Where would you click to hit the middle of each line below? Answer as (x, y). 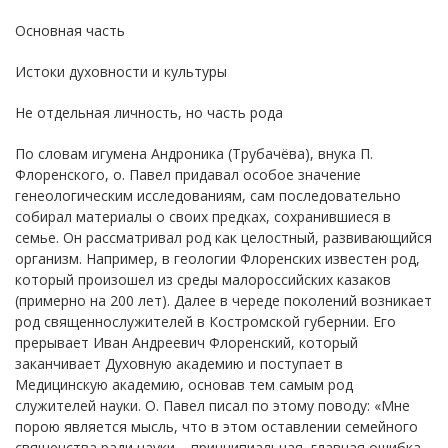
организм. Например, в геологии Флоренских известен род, (217, 258)
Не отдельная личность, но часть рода (149, 112)
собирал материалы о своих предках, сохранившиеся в (203, 216)
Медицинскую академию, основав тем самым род (184, 384)
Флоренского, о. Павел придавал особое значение (188, 174)
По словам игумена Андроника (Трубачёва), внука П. (194, 153)
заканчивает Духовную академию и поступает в (179, 363)
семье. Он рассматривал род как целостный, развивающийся (223, 237)
